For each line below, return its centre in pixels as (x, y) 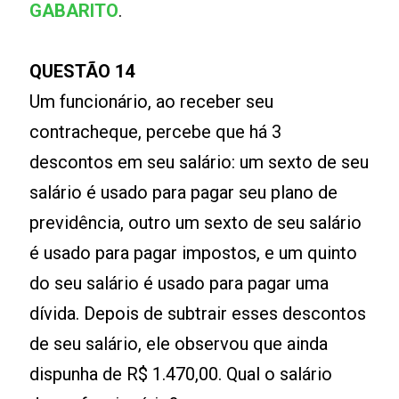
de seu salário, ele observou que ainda (179, 344)
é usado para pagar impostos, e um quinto (194, 253)
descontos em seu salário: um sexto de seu (199, 162)
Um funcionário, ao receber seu (152, 102)
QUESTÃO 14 (82, 71)
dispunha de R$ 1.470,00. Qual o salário (181, 374)
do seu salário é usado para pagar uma (179, 283)
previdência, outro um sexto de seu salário (196, 223)
